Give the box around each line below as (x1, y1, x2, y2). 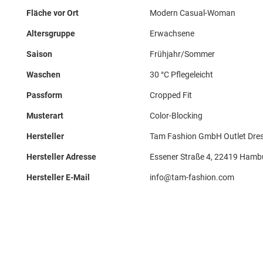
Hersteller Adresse (26, 152, 96, 161)
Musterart (26, 111, 63, 120)
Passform (26, 90, 62, 100)
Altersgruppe (26, 29, 75, 38)
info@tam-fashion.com (150, 173, 234, 182)
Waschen (26, 70, 60, 79)
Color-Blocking (150, 111, 203, 120)
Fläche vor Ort (26, 8, 79, 18)
